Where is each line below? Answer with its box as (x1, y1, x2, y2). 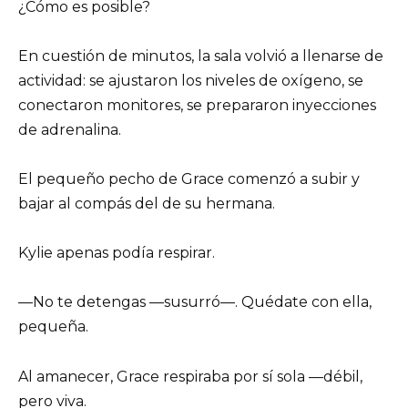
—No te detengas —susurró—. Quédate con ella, (18, 293, 372, 311)
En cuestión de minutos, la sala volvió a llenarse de (18, 46, 383, 65)
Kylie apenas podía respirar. (18, 244, 215, 262)
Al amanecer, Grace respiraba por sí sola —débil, (18, 367, 362, 385)
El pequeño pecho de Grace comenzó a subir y (18, 169, 360, 188)
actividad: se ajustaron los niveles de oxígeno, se (18, 71, 363, 89)
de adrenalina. (18, 120, 121, 138)
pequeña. (18, 318, 88, 336)
